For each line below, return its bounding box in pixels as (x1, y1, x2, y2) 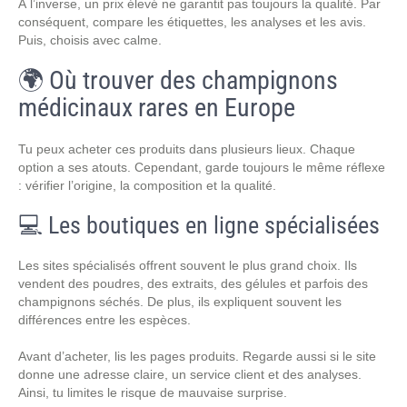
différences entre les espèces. (18, 313, 191, 327)
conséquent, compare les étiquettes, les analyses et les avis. (18, 15, 366, 29)
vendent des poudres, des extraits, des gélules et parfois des (18, 276, 368, 291)
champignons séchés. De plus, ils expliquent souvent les (18, 294, 342, 309)
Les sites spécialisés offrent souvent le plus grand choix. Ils (18, 258, 357, 273)
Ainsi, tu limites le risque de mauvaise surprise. (18, 385, 287, 400)
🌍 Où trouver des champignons (18, 65, 338, 95)
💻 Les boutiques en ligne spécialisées (18, 212, 380, 239)
